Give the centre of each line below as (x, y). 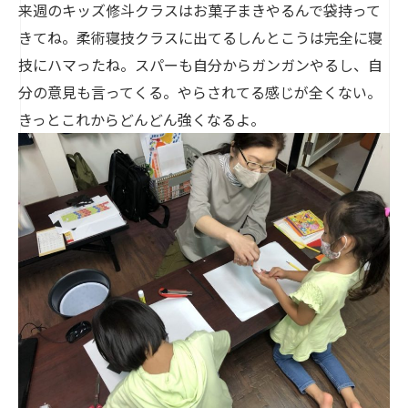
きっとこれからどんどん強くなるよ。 (142, 119)
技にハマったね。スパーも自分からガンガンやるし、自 (200, 64)
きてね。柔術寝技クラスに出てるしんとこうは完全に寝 (200, 37)
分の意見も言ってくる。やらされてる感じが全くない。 (200, 92)
